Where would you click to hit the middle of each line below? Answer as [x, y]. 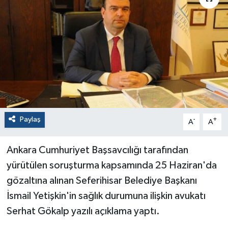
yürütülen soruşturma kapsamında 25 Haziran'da [111, 166]
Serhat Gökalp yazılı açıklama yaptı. [83, 211]
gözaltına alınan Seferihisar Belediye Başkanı [102, 181]
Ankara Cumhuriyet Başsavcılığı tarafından [97, 150]
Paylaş [30, 120]
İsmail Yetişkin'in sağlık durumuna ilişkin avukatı [106, 196]
